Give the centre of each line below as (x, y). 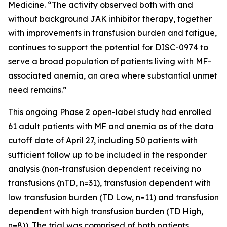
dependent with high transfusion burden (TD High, (106, 211)
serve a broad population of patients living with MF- (110, 61)
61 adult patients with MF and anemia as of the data (111, 126)
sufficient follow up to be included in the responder (107, 155)
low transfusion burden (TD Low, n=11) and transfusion (113, 197)
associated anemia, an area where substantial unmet (113, 75)
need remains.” (37, 90)
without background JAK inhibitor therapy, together (110, 19)
